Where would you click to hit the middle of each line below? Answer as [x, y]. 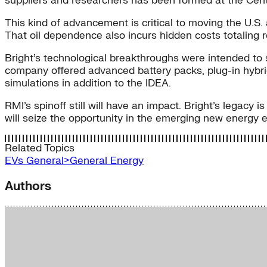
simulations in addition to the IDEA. [88, 83]
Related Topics [40, 148]
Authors [28, 187]
